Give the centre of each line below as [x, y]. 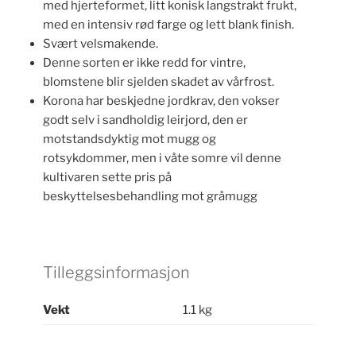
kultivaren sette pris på [107, 177]
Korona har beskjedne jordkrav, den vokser [161, 101]
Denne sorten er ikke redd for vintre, [144, 62]
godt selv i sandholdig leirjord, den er [145, 120]
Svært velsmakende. [101, 43]
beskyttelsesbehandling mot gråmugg [150, 196]
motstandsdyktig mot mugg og [130, 139]
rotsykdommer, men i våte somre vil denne [162, 158]
